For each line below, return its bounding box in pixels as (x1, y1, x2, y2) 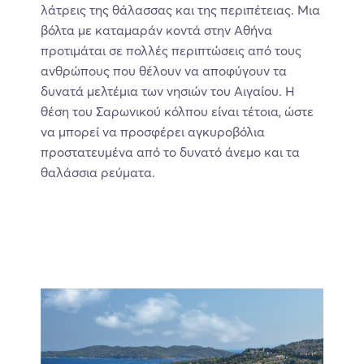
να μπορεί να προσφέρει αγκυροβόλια (41, 123, 265, 141)
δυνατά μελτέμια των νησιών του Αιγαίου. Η (41, 83, 295, 100)
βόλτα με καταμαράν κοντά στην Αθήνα (41, 22, 272, 39)
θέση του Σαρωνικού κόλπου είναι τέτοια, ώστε (41, 103, 314, 120)
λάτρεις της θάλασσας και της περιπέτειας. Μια (41, 2, 320, 19)
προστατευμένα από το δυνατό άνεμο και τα (41, 144, 300, 161)
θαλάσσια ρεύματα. (41, 164, 155, 181)
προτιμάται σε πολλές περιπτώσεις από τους (41, 42, 301, 59)
